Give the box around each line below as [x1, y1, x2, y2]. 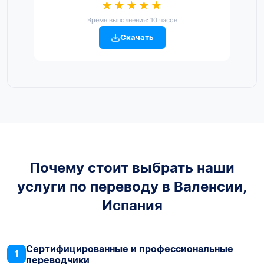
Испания [101, 197, 163, 214]
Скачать [120, 32, 154, 42]
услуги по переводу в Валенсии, [17, 178, 247, 196]
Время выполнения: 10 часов [87, 16, 177, 25]
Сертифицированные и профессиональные [26, 243, 233, 255]
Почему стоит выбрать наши [29, 159, 235, 177]
